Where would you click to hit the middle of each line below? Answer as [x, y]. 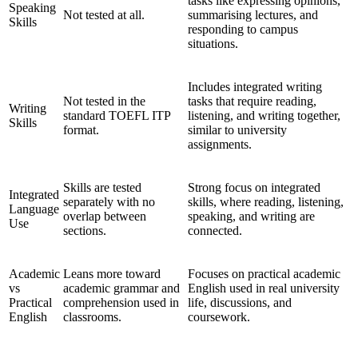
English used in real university [264, 288]
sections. [85, 230]
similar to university [237, 129]
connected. [215, 230]
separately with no [109, 201]
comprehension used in [121, 302]
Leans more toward [112, 273]
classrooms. [92, 316]
